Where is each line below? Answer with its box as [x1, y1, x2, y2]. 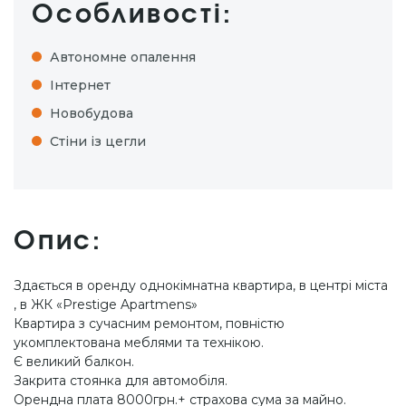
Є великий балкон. [14, 353, 134, 370]
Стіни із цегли [50, 132, 146, 150]
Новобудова [50, 104, 133, 121]
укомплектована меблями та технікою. [14, 333, 264, 351]
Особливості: [32, 2, 233, 28]
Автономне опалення [50, 48, 196, 65]
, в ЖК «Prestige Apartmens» [14, 295, 198, 313]
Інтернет [50, 76, 111, 93]
